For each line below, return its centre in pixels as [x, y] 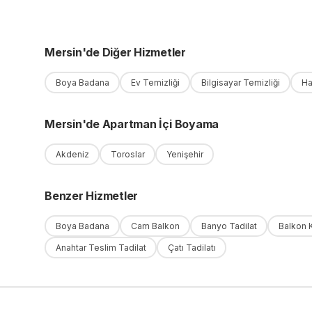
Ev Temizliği [155, 82]
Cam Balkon [155, 226]
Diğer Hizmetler [143, 52]
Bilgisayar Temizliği [240, 82]
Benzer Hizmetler [92, 196]
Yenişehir [185, 154]
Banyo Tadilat [229, 226]
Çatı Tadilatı [192, 247]
